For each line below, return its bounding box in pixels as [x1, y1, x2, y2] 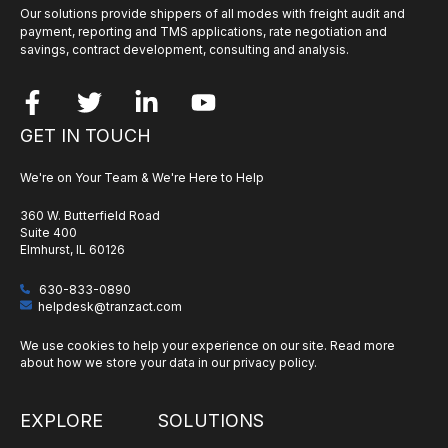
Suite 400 [20, 225, 77, 241]
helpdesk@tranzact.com [38, 298, 182, 314]
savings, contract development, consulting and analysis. [20, 42, 349, 58]
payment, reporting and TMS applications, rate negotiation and [20, 24, 387, 40]
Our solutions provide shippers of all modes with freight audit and [20, 6, 405, 22]
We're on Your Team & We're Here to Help [20, 169, 264, 185]
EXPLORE [20, 410, 103, 432]
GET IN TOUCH [20, 124, 151, 146]
